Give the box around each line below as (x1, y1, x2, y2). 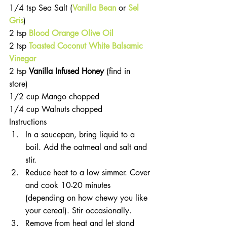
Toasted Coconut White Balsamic (29, 41, 145, 52)
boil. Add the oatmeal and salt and (25, 142, 149, 153)
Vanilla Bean (72, 3, 116, 14)
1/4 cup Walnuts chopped (9, 104, 105, 115)
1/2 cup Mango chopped (9, 91, 104, 102)
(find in (106, 66, 133, 77)
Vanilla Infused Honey (29, 66, 106, 77)
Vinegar (9, 53, 36, 64)
